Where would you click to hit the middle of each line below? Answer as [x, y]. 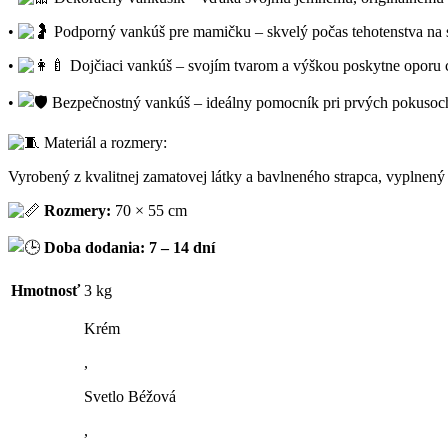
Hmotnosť [45, 290]
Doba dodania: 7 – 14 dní [129, 247]
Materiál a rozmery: [103, 142]
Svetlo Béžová [130, 396]
